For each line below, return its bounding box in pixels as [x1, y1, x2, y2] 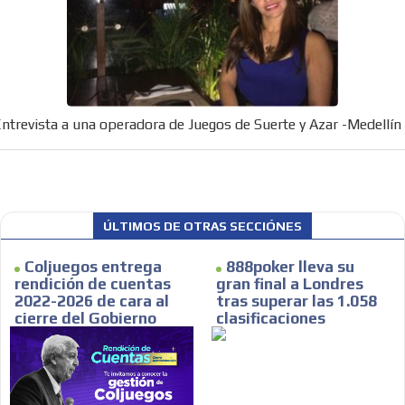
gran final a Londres [216, 275, 363, 294]
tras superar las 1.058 [216, 292, 377, 311]
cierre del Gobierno [14, 309, 157, 328]
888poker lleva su [226, 258, 354, 277]
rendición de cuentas [14, 275, 172, 294]
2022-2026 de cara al [14, 292, 170, 311]
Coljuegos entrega [24, 258, 163, 277]
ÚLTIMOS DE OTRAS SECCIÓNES [103, 219, 302, 234]
